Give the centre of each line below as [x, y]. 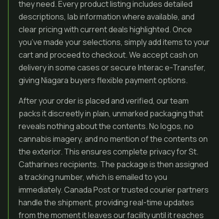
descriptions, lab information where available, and [107, 17]
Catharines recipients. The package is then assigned [113, 164]
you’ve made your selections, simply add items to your [114, 42]
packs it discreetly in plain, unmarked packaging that [111, 113]
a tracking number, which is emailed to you [93, 177]
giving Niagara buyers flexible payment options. [103, 80]
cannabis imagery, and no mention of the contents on [113, 139]
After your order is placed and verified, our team [104, 101]
